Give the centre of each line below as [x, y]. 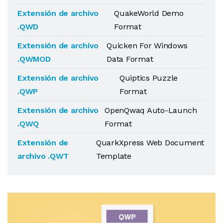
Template [113, 156]
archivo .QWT [43, 156]
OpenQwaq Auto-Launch [151, 110]
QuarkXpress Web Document [150, 143]
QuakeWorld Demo [149, 13]
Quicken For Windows [147, 46]
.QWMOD [34, 59]
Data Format [130, 59]
